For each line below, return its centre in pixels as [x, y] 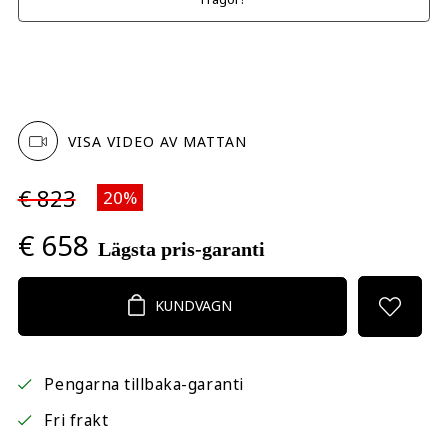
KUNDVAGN [194, 306]
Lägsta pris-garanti [181, 249]
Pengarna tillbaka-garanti [144, 384]
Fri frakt [76, 420]
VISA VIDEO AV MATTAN [157, 142]
